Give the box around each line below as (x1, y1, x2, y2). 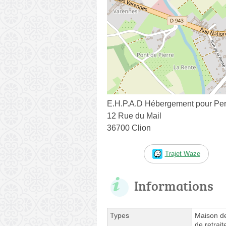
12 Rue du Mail (107, 111, 161, 120)
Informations (134, 176, 213, 195)
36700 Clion (107, 123, 151, 132)
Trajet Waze (164, 149, 200, 157)
